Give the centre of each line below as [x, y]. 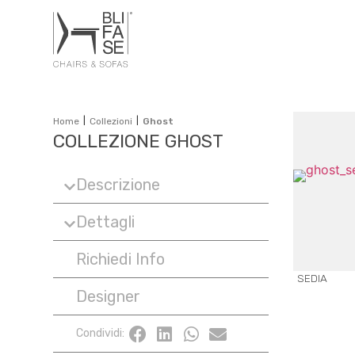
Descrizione [118, 185]
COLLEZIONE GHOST [139, 141]
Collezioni [111, 122]
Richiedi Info [121, 260]
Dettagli [106, 222]
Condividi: [101, 334]
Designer [109, 297]
